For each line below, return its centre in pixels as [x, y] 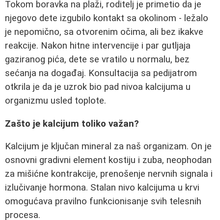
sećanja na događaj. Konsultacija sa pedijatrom [101, 73]
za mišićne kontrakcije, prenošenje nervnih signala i [109, 174]
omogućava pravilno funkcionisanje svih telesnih [103, 202]
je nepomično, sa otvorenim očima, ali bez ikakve [104, 32]
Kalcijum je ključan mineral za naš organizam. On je [108, 147]
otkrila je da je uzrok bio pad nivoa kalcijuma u [98, 87]
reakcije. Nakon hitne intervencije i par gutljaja [98, 46]
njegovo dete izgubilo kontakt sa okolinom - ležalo [107, 18]
